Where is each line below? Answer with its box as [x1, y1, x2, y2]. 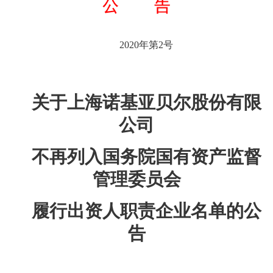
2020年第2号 [119, 39, 173, 50]
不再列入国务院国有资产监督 [31, 146, 261, 166]
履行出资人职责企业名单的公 [31, 200, 261, 221]
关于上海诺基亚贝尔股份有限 [31, 92, 261, 112]
